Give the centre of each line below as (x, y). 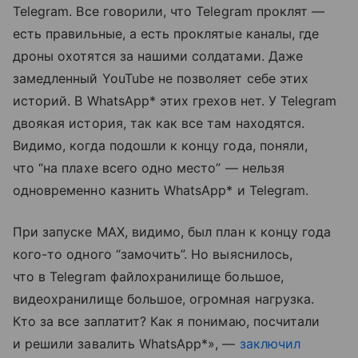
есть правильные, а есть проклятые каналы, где (166, 34)
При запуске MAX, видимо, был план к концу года (172, 232)
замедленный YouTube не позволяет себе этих (161, 78)
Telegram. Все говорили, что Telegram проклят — (169, 11)
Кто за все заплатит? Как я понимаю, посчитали (167, 321)
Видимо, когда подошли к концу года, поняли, (161, 145)
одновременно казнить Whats (107, 190)
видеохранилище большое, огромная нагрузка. (164, 299)
